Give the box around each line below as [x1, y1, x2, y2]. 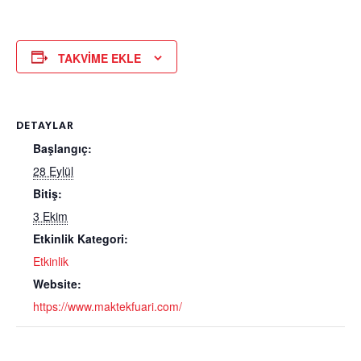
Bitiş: [33, 185, 62, 202]
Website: [33, 276, 81, 293]
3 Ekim [33, 208, 68, 225]
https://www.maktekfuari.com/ [33, 298, 182, 315]
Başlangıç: [33, 140, 92, 157]
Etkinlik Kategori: [33, 230, 128, 247]
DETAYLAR [16, 116, 74, 135]
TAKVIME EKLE [58, 50, 141, 67]
